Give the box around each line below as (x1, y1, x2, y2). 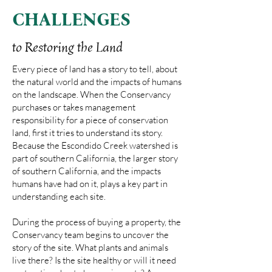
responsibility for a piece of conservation (12, 114, 168, 126)
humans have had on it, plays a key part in (12, 177, 168, 189)
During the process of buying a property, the (12, 216, 181, 228)
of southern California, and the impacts (12, 165, 161, 177)
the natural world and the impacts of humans (12, 75, 182, 87)
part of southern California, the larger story (12, 152, 178, 164)
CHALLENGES (12, 8, 131, 30)
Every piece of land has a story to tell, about (12, 63, 177, 75)
